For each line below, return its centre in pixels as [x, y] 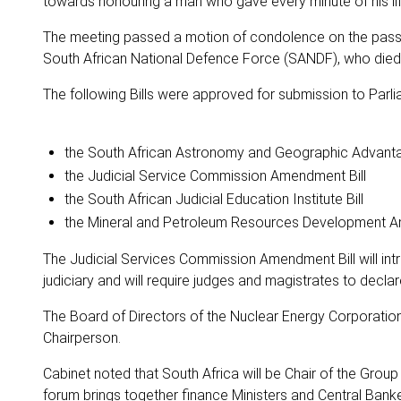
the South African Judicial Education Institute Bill [214, 199]
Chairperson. [82, 338]
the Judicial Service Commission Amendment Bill [215, 176]
